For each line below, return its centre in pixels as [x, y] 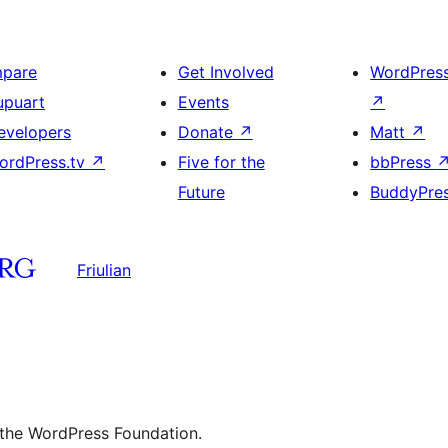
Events [203, 102]
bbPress [403, 162]
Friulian [104, 269]
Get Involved [225, 72]
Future [201, 192]
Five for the [221, 162]
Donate [207, 132]
